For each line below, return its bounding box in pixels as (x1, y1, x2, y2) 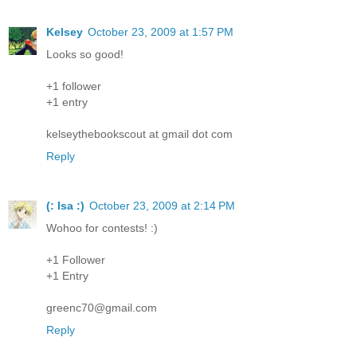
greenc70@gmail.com (46, 300, 157, 314)
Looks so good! (46, 47, 124, 61)
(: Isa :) (46, 198, 84, 212)
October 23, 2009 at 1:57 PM (88, 25, 233, 38)
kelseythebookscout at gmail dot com (46, 127, 233, 140)
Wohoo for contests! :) (46, 221, 158, 234)
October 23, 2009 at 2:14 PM (89, 198, 235, 212)
